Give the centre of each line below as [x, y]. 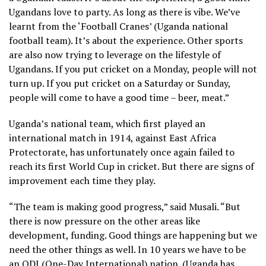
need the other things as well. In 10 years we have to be [127, 249]
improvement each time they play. [82, 180]
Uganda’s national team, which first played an [107, 123]
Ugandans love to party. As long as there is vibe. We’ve [124, 12]
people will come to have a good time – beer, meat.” [119, 97]
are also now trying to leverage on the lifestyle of [115, 54]
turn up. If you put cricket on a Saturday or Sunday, [120, 83]
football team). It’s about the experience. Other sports [126, 40]
